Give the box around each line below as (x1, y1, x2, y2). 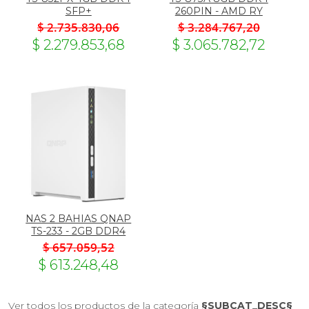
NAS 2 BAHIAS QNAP (26, 212, 132, 225)
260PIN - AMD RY (175, 5, 263, 17)
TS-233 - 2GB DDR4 (31, 225, 126, 237)
